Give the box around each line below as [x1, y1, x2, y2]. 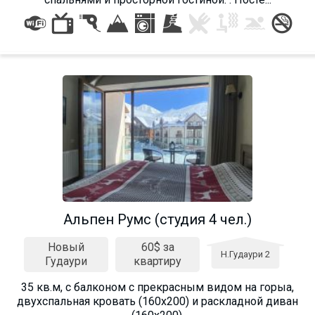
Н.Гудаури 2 [221, 248, 270, 259]
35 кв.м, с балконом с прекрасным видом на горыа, [21, 280, 294, 294]
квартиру [134, 254, 181, 268]
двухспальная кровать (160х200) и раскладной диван [17, 294, 298, 308]
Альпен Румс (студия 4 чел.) [63, 210, 252, 228]
